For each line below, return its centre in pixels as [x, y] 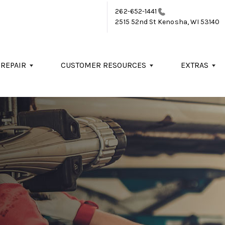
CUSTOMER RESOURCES [103, 65]
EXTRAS [195, 65]
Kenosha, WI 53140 [188, 22]
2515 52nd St [136, 22]
